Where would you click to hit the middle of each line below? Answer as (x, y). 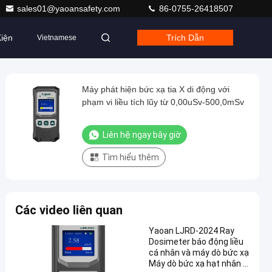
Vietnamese (57, 38)
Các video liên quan (69, 210)
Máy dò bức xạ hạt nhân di (199, 263)
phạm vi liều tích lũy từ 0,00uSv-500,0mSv (163, 102)
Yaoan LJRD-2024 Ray (192, 231)
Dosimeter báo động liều (196, 242)
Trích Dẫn (185, 38)
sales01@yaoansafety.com (70, 8)
